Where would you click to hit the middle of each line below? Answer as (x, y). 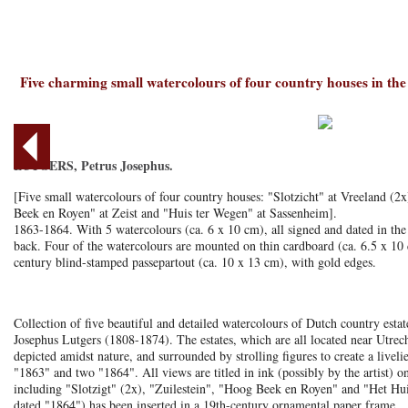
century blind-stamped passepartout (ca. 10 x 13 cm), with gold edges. (194, 262)
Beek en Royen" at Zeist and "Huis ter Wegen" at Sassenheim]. (175, 213)
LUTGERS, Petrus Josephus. (93, 165)
